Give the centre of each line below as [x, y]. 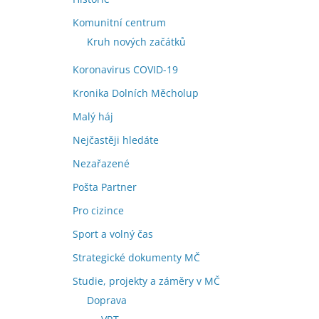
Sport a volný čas [113, 234]
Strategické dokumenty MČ [136, 257]
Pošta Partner [105, 187]
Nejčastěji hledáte [116, 140]
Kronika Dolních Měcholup [136, 93]
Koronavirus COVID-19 [125, 69]
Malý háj [93, 116]
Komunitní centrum [119, 22]
